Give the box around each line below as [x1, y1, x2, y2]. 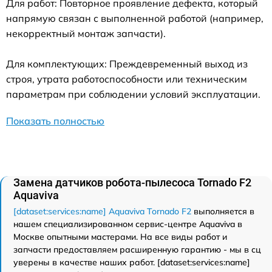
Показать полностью [6, 115, 104, 127]
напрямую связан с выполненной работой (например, [6, 12, 263, 25]
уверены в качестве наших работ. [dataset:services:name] [13, 257, 250, 268]
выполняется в [191, 206, 254, 217]
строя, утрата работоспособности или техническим [6, 73, 247, 86]
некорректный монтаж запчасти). [6, 27, 166, 40]
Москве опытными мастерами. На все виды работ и [13, 231, 227, 243]
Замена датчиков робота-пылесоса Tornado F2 [13, 176, 251, 189]
